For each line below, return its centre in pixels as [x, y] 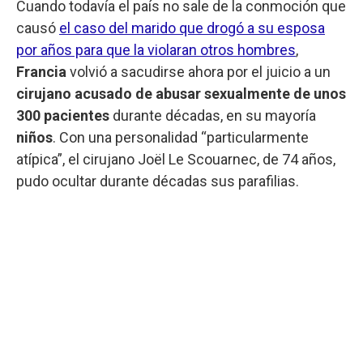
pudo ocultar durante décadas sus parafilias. [158, 181]
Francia [43, 71]
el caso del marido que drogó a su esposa [192, 28]
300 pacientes [64, 115]
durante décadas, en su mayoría [214, 115]
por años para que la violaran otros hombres [156, 49]
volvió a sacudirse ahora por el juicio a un [200, 71]
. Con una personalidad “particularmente [181, 137]
